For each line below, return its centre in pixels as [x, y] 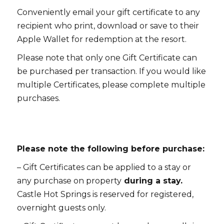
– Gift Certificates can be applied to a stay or [104, 167]
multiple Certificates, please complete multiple [111, 85]
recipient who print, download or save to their [108, 26]
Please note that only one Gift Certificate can [107, 58]
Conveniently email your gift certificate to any [108, 12]
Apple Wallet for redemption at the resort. [102, 39]
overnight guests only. [61, 208]
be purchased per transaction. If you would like [111, 71]
